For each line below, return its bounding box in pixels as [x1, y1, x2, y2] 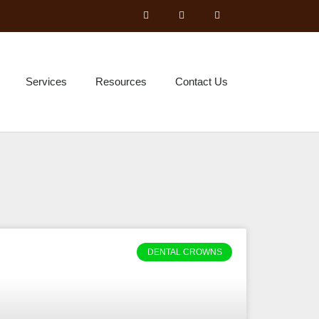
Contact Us [175, 75, 229, 88]
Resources [95, 75, 147, 88]
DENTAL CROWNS [147, 247, 222, 258]
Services [26, 75, 68, 88]
